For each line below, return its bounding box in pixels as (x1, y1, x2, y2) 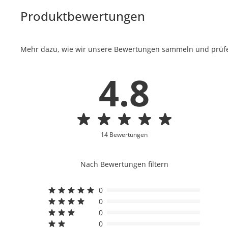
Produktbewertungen (20, 7, 146, 24)
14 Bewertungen (101, 130, 148, 139)
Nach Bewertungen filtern (80, 159, 168, 169)
